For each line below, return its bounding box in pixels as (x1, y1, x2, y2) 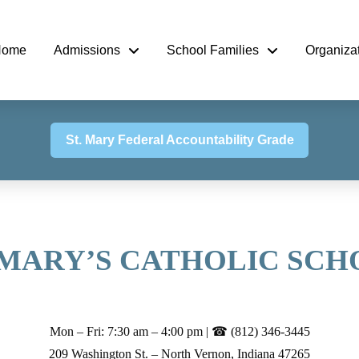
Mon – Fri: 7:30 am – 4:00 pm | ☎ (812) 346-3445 (49, 324, 310, 338)
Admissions (54, 42, 120, 57)
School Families (167, 42, 259, 57)
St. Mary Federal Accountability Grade (65, 133, 294, 147)
